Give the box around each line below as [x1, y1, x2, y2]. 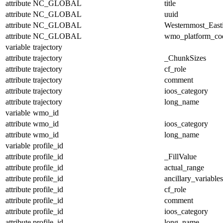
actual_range [164, 163, 204, 172]
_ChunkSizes [164, 53, 206, 62]
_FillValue [164, 152, 197, 161]
